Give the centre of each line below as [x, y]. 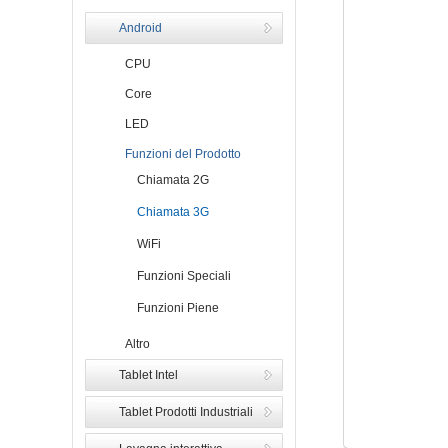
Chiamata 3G [164, 212]
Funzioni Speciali [175, 276]
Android [140, 28]
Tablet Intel [148, 375]
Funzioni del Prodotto [180, 154]
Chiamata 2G [164, 180]
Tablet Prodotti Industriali [186, 412]
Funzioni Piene [169, 308]
